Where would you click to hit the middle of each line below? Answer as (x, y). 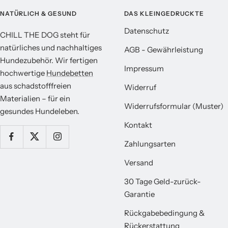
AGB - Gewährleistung (164, 49)
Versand (139, 162)
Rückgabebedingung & (164, 213)
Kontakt (138, 125)
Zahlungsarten (150, 144)
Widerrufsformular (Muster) (174, 106)
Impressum (144, 68)
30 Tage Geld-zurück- (163, 181)
